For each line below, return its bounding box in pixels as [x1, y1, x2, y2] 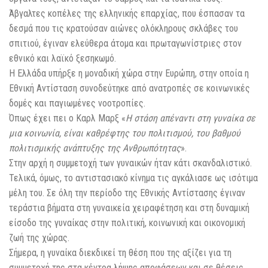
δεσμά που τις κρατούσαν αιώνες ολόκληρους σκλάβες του [9, 23, 238, 35]
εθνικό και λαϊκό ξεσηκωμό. [9, 53, 116, 65]
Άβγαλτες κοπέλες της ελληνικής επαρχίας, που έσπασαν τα [9, 8, 245, 20]
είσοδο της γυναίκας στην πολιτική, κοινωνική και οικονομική [9, 217, 245, 229]
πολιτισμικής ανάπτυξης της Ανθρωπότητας [9, 142, 181, 154]
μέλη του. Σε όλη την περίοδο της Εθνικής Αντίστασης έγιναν [9, 187, 245, 199]
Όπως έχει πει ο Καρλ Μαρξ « [9, 112, 126, 124]
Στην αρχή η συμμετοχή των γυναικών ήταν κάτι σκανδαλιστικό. [9, 157, 252, 169]
